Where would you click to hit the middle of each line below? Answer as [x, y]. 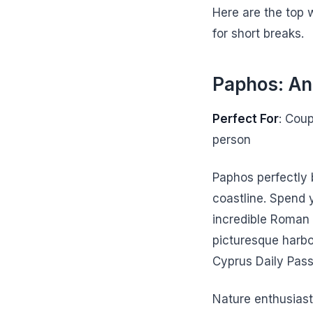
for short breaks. [258, 34]
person [232, 140]
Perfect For [246, 119]
